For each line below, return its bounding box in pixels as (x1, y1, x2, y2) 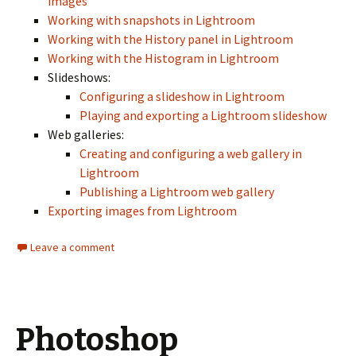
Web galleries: (48, 126, 124, 142)
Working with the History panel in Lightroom (48, 31, 293, 47)
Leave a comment (30, 240, 114, 254)
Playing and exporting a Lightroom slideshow (79, 107, 327, 123)
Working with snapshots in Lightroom (48, 12, 255, 28)
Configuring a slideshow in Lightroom (79, 88, 284, 104)
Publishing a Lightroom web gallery (79, 184, 274, 199)
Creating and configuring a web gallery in (79, 145, 302, 161)
